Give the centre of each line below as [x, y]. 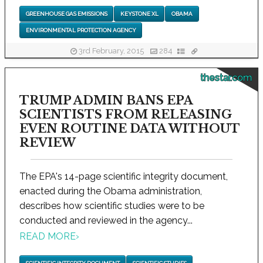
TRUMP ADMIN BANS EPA [106, 101]
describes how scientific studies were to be [112, 206]
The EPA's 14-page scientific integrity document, [124, 177]
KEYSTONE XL [139, 14]
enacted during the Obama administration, [111, 191]
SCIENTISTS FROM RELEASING [126, 115]
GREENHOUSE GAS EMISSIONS [66, 14]
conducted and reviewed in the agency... [106, 221]
